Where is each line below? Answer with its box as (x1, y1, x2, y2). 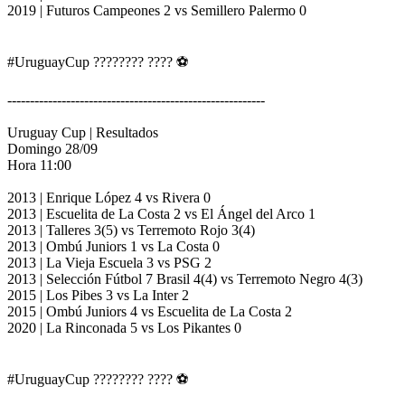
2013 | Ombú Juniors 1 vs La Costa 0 (7, 239, 220, 255)
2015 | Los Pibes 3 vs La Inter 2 (7, 287, 189, 304)
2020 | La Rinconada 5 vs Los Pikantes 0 (7, 320, 241, 336)
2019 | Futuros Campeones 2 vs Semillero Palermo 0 (7, 3, 306, 19)
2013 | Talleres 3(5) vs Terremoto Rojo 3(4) (7, 222, 255, 239)
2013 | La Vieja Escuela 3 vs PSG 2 (7, 255, 212, 271)
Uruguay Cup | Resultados (7, 125, 162, 141)
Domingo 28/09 (7, 141, 98, 157)
